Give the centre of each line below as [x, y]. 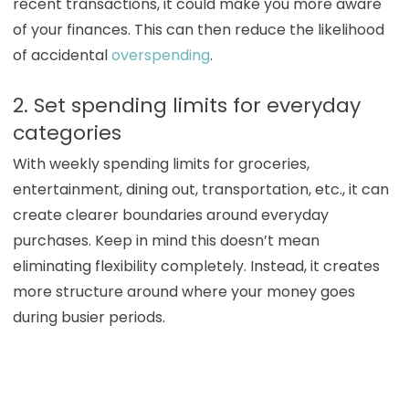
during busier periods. [89, 317]
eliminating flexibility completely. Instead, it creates [196, 266]
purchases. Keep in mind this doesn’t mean [166, 240]
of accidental [62, 55]
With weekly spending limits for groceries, [161, 163]
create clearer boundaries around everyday [170, 215]
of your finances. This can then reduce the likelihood [198, 29]
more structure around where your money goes [184, 291]
